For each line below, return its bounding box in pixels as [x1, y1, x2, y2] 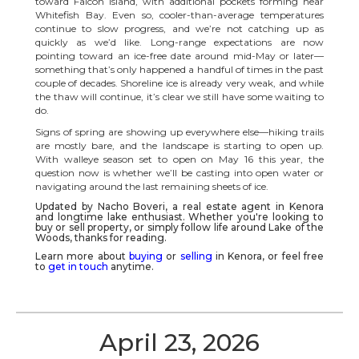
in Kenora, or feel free [212, 250, 325, 263]
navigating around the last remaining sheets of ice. [35, 180, 268, 193]
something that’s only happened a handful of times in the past [35, 63, 324, 76]
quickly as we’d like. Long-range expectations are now [35, 36, 324, 49]
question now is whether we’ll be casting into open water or [35, 167, 324, 179]
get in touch [48, 260, 108, 273]
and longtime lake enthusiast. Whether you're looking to [35, 211, 324, 224]
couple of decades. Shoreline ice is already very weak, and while [35, 77, 324, 90]
